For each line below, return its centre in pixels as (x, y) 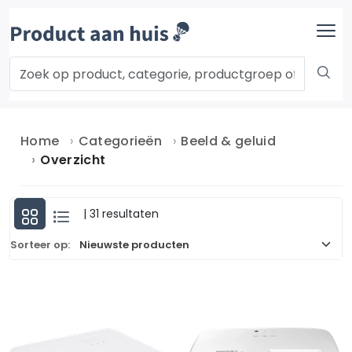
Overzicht (73, 160)
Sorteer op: (40, 244)
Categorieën (120, 141)
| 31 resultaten (121, 213)
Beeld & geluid (228, 141)
